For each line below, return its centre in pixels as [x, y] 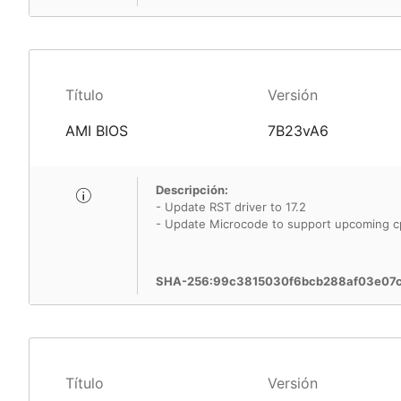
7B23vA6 [298, 131]
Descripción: [192, 190]
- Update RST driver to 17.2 [231, 207]
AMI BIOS [97, 131]
